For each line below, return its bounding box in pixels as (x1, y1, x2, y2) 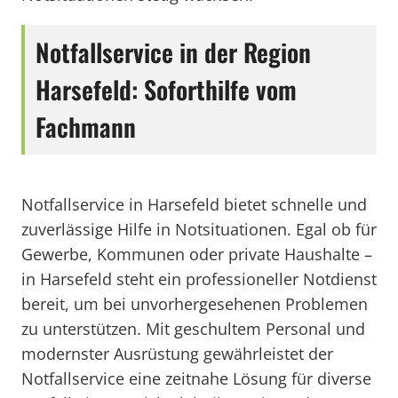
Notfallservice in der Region (36, 34, 311, 70)
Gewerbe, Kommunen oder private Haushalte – (21, 243, 372, 265)
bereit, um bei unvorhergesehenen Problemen (21, 293, 368, 314)
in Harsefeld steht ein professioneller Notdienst (21, 268, 377, 290)
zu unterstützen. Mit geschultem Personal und (21, 318, 365, 339)
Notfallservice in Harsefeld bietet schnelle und (21, 194, 367, 215)
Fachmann (36, 108, 136, 145)
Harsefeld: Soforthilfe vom (36, 71, 297, 107)
